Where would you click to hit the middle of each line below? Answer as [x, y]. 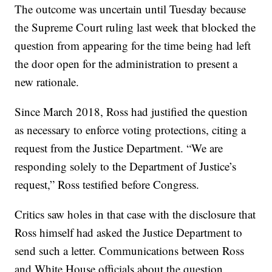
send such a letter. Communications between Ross [130, 250]
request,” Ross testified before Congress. [107, 184]
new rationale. [47, 82]
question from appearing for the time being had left [133, 45]
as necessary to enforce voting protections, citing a [131, 130]
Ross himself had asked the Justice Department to [129, 232]
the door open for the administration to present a [126, 63]
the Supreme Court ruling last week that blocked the [135, 27]
